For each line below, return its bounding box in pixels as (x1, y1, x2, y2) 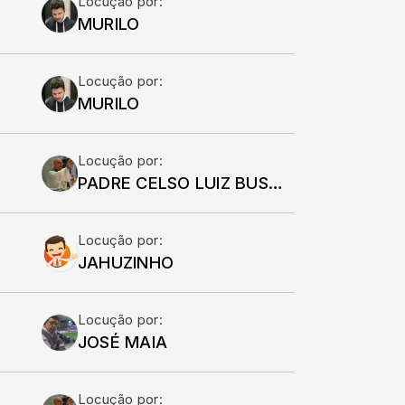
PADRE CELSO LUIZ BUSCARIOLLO (268, 173, 283, 193)
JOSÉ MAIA (78, 332, 168, 352)
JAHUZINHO (78, 252, 174, 272)
